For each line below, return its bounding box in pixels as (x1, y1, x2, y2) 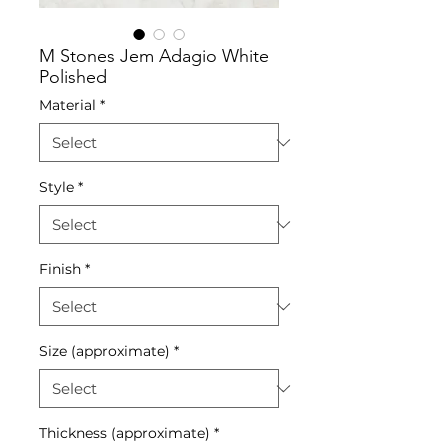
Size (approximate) (39, 342, 170, 360)
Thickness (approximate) (39, 424, 210, 442)
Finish (39, 260, 81, 278)
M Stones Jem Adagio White (39, 45, 269, 67)
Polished (39, 66, 107, 88)
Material (39, 96, 96, 114)
